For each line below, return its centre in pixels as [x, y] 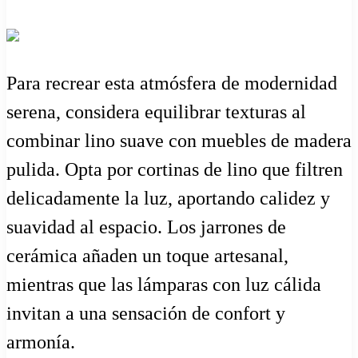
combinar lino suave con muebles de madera [179, 141]
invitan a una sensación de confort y [146, 314]
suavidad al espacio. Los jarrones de [146, 227]
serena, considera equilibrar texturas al [156, 112]
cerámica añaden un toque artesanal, [147, 256]
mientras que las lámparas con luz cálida [164, 285]
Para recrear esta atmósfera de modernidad [172, 84]
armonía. [41, 342]
